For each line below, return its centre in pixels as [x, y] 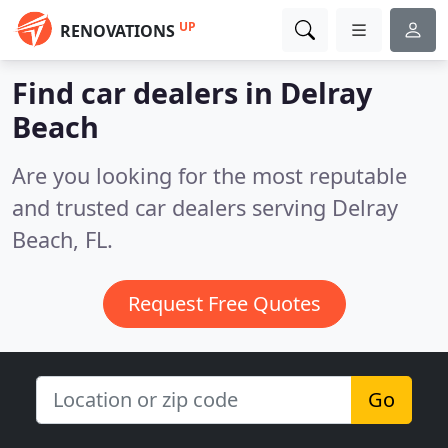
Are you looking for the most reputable [209, 175]
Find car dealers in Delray [192, 92]
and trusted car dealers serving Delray [205, 207]
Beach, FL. [62, 239]
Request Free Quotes [224, 303]
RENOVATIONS [117, 31]
